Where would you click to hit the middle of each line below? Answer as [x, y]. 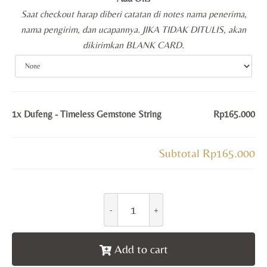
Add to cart [141, 249]
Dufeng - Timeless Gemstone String [93, 114]
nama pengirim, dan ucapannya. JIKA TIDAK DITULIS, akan [133, 30]
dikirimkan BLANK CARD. [133, 45]
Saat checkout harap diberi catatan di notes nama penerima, [133, 14]
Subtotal [181, 153]
